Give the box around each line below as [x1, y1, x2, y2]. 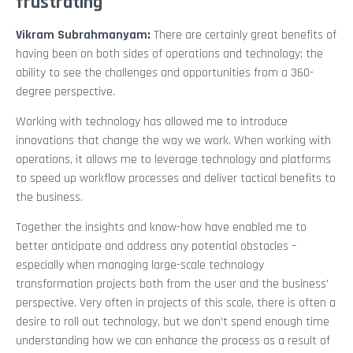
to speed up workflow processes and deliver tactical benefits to [16, 169, 336, 187]
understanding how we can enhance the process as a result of [16, 333, 330, 350]
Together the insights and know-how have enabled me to [16, 219, 307, 236]
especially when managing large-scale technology [16, 257, 264, 274]
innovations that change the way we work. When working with [16, 132, 331, 149]
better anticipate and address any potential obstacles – [16, 238, 297, 255]
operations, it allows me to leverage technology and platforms [16, 150, 331, 168]
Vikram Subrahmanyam [16, 26, 147, 43]
